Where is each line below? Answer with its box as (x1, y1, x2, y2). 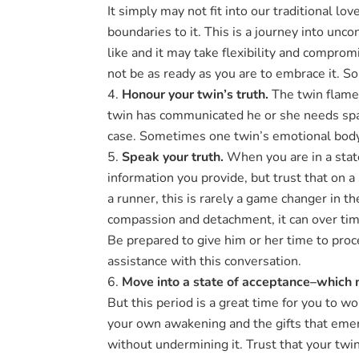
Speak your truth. (122, 151, 224, 164)
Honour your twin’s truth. (122, 88, 269, 102)
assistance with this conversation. (107, 255, 302, 268)
